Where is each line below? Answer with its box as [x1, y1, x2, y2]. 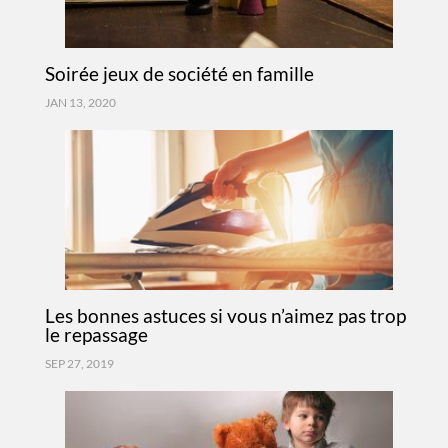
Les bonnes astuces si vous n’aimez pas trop [44, 304, 406, 327]
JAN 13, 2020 [44, 95, 116, 110]
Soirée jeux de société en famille [44, 62, 314, 85]
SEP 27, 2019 [44, 356, 114, 371]
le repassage [44, 323, 148, 346]
